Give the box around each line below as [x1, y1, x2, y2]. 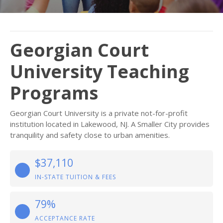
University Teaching [10, 59, 189, 84]
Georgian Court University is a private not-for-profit [10, 108, 188, 118]
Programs [10, 81, 98, 105]
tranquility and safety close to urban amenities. [10, 130, 170, 140]
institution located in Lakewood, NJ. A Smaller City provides [10, 119, 210, 129]
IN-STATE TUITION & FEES [35, 173, 116, 181]
